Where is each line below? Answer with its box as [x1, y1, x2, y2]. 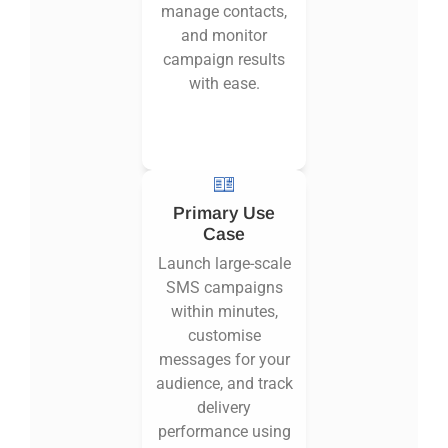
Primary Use [173, 203, 275, 224]
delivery [197, 398, 251, 418]
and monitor [181, 26, 267, 46]
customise [187, 326, 261, 346]
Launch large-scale [157, 254, 291, 274]
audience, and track [155, 374, 293, 394]
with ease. [188, 74, 260, 94]
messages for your [158, 350, 290, 370]
